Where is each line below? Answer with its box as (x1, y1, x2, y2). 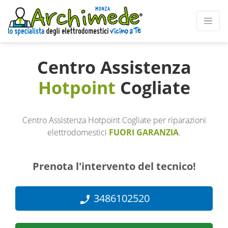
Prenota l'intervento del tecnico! (32, 159, 196, 173)
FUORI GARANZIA (109, 127, 179, 138)
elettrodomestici (47, 127, 109, 138)
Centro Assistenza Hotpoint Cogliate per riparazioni (22, 115, 206, 126)
